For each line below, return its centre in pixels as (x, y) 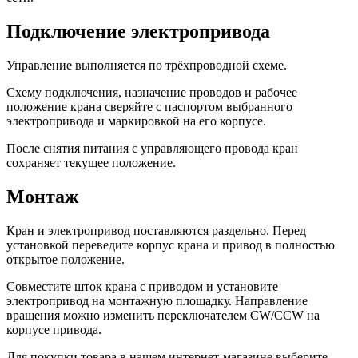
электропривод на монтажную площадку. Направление (157, 300)
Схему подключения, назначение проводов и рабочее (152, 93)
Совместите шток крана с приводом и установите (142, 286)
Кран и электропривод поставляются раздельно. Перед (156, 230)
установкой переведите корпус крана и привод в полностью (171, 245)
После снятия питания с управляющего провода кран (152, 149)
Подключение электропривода (138, 32)
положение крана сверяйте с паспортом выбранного (149, 107)
